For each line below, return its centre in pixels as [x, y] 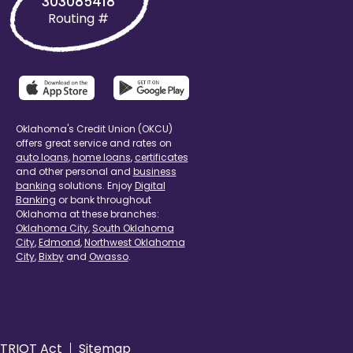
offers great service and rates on [93, 143]
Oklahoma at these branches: [87, 214]
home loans [101, 157]
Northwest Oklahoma [134, 242]
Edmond [59, 242]
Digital [150, 185]
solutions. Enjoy [95, 185]
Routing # [79, 19]
